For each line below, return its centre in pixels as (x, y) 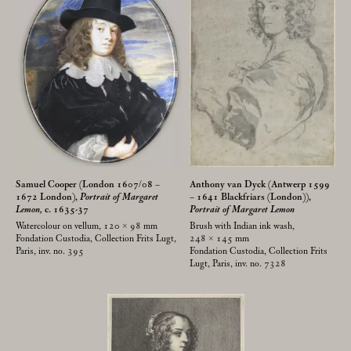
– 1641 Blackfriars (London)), (250, 197)
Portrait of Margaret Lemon (242, 210)
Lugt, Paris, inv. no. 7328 (238, 264)
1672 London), (48, 197)
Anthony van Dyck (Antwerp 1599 (260, 185)
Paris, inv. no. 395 (50, 251)
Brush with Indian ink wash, (242, 226)
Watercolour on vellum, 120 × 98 (78, 226)
